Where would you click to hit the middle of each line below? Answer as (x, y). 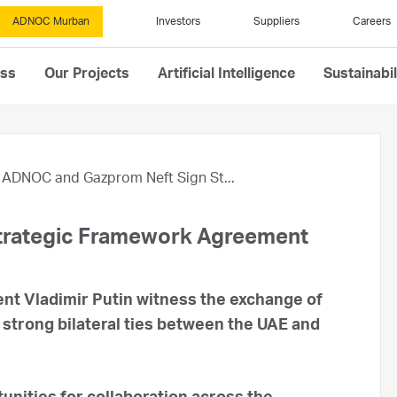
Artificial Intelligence (226, 75)
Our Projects (87, 75)
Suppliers (276, 22)
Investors (178, 22)
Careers (372, 22)
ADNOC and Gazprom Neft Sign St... (118, 180)
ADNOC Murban (51, 22)
